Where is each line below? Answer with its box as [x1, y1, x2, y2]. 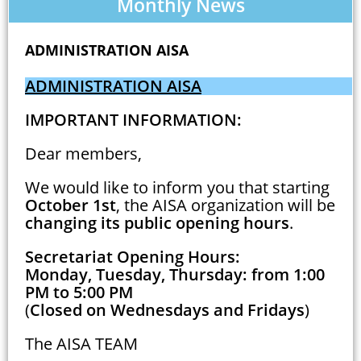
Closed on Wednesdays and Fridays [30, 298, 305, 321]
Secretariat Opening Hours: [25, 245, 240, 268]
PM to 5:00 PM [25, 280, 133, 303]
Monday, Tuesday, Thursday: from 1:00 [25, 263, 325, 285]
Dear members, [25, 142, 142, 164]
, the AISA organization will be [116, 193, 335, 216]
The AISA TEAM [25, 332, 138, 355]
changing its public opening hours [25, 211, 289, 234]
